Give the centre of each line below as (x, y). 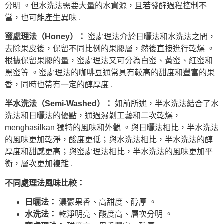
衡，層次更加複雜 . (39, 164)
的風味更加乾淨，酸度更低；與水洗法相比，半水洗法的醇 (109, 140)
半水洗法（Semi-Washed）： (59, 104)
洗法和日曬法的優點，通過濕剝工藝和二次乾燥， (93, 116)
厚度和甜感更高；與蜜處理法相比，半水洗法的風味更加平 (109, 152)
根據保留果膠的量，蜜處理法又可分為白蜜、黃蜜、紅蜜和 (109, 60)
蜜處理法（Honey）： (45, 36)
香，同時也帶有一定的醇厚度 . (59, 84)
